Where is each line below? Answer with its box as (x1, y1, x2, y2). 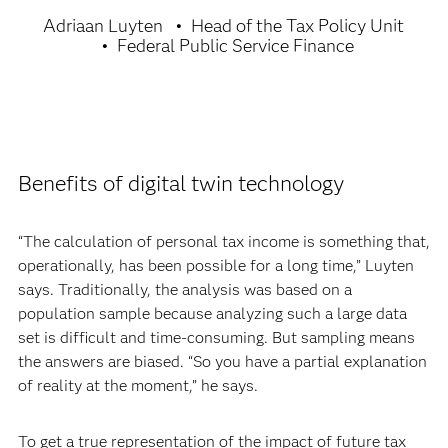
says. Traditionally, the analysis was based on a (17, 280, 352, 299)
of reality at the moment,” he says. (17, 376, 258, 395)
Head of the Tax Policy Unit (191, 15, 405, 37)
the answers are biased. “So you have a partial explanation (17, 352, 427, 371)
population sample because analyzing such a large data (17, 304, 407, 323)
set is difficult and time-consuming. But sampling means (17, 328, 415, 347)
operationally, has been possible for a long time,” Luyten (17, 256, 414, 275)
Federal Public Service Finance (117, 35, 355, 57)
